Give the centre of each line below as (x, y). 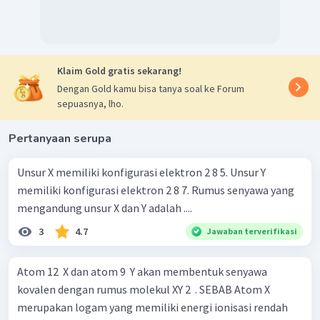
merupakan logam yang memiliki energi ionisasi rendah (152, 307)
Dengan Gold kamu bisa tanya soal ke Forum (151, 88)
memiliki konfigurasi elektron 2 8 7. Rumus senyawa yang (104, 190)
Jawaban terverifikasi (252, 231)
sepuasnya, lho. (90, 103)
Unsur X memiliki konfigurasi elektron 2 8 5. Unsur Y (124, 172)
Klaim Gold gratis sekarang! (119, 70)
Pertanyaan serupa (60, 138)
